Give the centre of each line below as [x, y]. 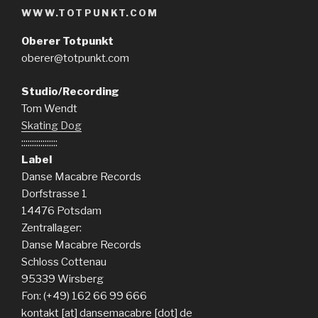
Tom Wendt [49, 108]
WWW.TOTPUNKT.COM [90, 12]
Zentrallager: [51, 227]
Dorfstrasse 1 [54, 193]
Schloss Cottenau [64, 262]
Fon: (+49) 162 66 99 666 [84, 296]
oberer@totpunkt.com [75, 59]
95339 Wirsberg [62, 279]
